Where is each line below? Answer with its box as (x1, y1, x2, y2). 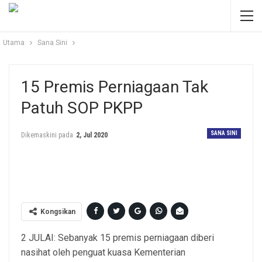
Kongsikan (40, 208, 75, 216)
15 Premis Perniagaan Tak (21, 77, 208, 96)
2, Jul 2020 (76, 131, 108, 139)
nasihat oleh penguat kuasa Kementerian (21, 247, 185, 258)
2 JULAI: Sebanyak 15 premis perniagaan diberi (21, 232, 214, 243)
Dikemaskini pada (21, 131, 75, 139)
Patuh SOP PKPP (21, 98, 143, 118)
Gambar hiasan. (105, 173, 157, 181)
